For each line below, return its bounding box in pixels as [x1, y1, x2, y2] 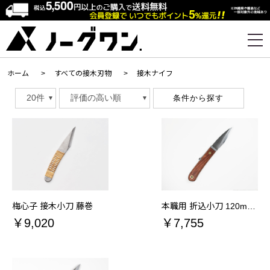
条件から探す [173, 93, 224, 102]
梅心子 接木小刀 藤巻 [12, 201, 93, 211]
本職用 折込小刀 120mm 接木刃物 [247, 201, 256, 211]
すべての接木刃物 [54, 69, 111, 78]
